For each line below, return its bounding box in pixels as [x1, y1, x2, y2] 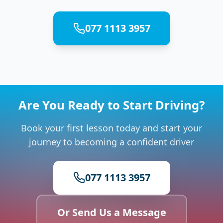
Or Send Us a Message [57, 205, 166, 219]
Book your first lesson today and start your [21, 121, 202, 134]
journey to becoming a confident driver [29, 135, 194, 148]
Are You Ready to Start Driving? [18, 96, 205, 113]
